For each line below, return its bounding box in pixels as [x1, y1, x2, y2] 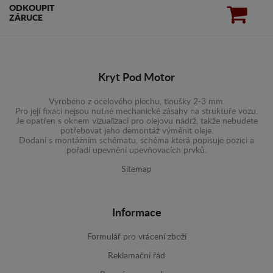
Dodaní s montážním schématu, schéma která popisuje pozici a [19, 136, 254, 145]
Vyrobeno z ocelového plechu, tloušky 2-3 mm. [48, 97, 225, 106]
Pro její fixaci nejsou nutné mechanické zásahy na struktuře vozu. [15, 107, 258, 116]
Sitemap [121, 165, 152, 174]
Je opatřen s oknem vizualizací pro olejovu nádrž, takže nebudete [15, 116, 258, 126]
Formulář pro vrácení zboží [87, 232, 186, 241]
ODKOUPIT [9, 4, 55, 13]
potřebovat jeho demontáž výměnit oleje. [60, 126, 213, 135]
